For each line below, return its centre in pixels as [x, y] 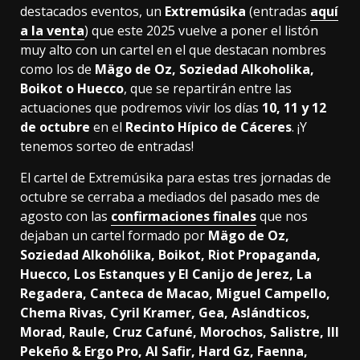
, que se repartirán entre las [208, 89]
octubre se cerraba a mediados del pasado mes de [170, 197]
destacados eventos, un [92, 12]
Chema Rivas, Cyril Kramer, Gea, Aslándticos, [165, 313]
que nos [282, 217]
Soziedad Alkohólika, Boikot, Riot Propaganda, [170, 255]
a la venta [52, 31]
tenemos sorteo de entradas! [107, 147]
